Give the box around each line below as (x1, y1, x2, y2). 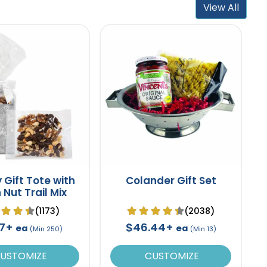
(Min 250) (30, 223, 63, 234)
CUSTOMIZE (142, 249, 200, 263)
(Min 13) (190, 223, 216, 234)
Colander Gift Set (125, 173, 216, 188)
